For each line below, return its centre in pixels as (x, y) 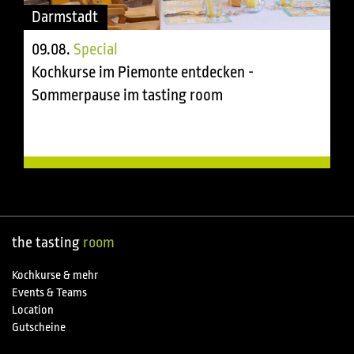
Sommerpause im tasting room (127, 96)
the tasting (47, 243)
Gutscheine (39, 328)
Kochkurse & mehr (55, 276)
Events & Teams (49, 293)
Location (33, 311)
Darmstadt (65, 17)
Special (96, 50)
